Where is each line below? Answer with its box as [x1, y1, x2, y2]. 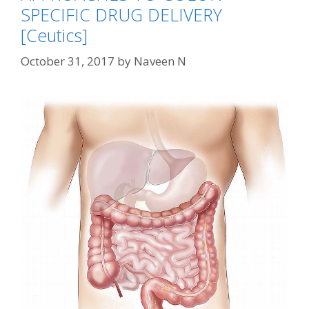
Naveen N [134, 53, 186, 69]
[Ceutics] [21, 23, 88, 47]
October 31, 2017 [21, 53, 114, 69]
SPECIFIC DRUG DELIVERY [21, 2, 222, 26]
